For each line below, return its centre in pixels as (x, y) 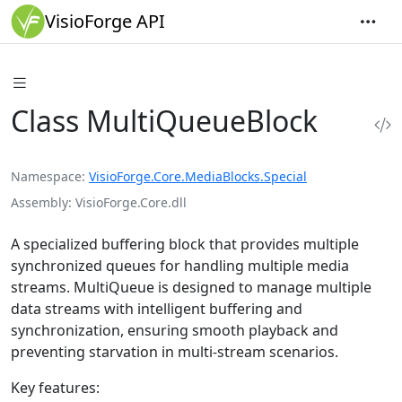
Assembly (39, 202)
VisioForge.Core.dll (131, 202)
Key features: (55, 387)
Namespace (46, 176)
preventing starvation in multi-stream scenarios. (175, 351)
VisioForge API (105, 21)
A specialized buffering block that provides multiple (185, 244)
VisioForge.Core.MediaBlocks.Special (198, 176)
